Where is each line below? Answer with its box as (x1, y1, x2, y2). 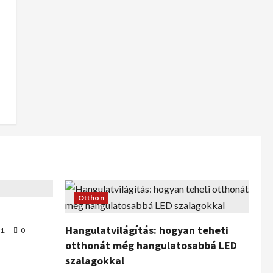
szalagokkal (65, 253, 124, 268)
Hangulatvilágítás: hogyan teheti (65, 223, 229, 237)
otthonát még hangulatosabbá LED (65, 238, 237, 252)
